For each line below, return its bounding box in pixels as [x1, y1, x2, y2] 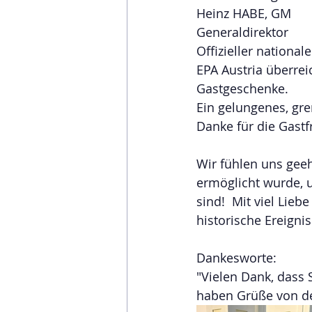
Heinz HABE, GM [196, 4, 291, 22]
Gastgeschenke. [196, 79, 288, 97]
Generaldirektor [196, 23, 288, 40]
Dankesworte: [196, 249, 276, 266]
